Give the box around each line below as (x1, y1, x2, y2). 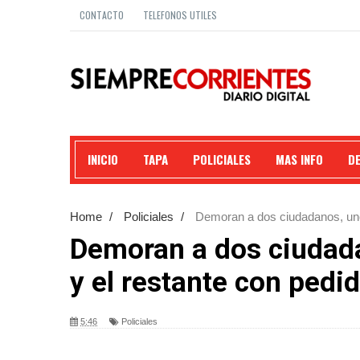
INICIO (88, 150, 118, 168)
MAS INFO (276, 150, 323, 168)
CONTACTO (80, 8, 124, 22)
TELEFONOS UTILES (143, 8, 217, 22)
